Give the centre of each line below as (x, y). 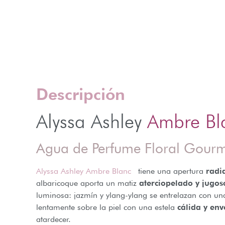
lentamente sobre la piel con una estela (107, 207)
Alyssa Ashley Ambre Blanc (85, 171)
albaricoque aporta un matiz (88, 183)
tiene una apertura (170, 171)
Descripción (81, 94)
